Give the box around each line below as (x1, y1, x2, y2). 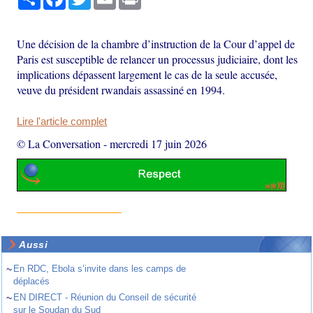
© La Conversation (17, 136, 101, 151)
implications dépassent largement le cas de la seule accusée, (17, 66, 278, 82)
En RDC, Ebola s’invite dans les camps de (13, 263, 187, 275)
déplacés (13, 276, 50, 287)
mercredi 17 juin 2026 (110, 136, 208, 151)
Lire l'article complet (17, 115, 108, 127)
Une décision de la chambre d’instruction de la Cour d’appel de (17, 36, 296, 51)
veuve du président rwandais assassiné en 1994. (17, 82, 226, 97)
